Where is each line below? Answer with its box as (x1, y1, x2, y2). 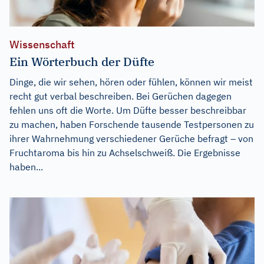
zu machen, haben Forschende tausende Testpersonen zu (9, 118, 254, 131)
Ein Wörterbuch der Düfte (9, 54, 154, 70)
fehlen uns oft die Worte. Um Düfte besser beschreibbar (9, 104, 246, 117)
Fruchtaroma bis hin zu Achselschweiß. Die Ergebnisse (9, 147, 240, 159)
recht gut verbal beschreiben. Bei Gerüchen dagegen (9, 90, 232, 103)
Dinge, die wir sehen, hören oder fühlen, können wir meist (9, 76, 253, 88)
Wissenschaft (9, 38, 75, 52)
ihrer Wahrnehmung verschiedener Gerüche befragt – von (9, 133, 253, 145)
